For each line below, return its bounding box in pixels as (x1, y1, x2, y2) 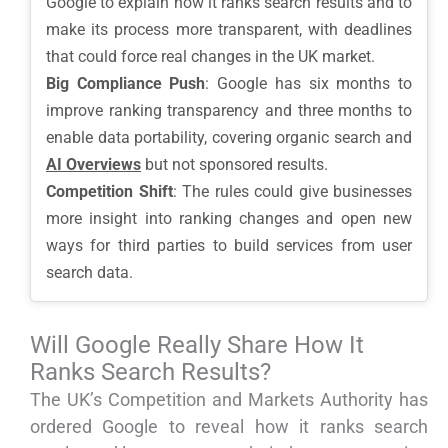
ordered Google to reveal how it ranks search (30, 416, 428, 438)
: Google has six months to (205, 74, 413, 94)
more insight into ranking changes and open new (46, 209, 412, 229)
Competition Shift (46, 182, 173, 202)
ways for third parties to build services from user (46, 236, 412, 256)
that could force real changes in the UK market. (46, 47, 375, 67)
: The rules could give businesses (172, 182, 412, 202)
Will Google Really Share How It (30, 331, 364, 360)
